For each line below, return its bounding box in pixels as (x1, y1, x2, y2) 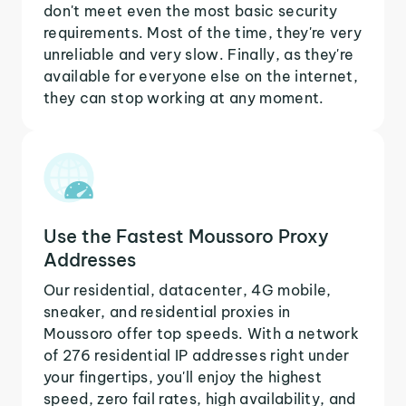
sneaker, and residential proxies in (43, 302, 291, 321)
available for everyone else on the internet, (43, 66, 359, 85)
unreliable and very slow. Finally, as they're (43, 44, 354, 63)
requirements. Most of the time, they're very (43, 23, 362, 42)
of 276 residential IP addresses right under (43, 345, 350, 364)
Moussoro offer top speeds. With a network (43, 324, 360, 343)
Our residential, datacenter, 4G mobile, (43, 280, 332, 299)
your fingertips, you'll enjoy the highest (43, 367, 323, 386)
